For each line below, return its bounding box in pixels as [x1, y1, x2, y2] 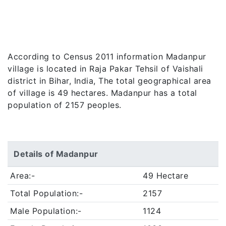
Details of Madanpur [14, 149, 98, 159]
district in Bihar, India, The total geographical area [8, 76, 211, 86]
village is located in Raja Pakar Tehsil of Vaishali [8, 64, 203, 74]
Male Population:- [10, 206, 82, 216]
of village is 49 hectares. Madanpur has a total [8, 88, 197, 98]
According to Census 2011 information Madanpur [8, 51, 206, 62]
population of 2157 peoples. [8, 100, 122, 110]
